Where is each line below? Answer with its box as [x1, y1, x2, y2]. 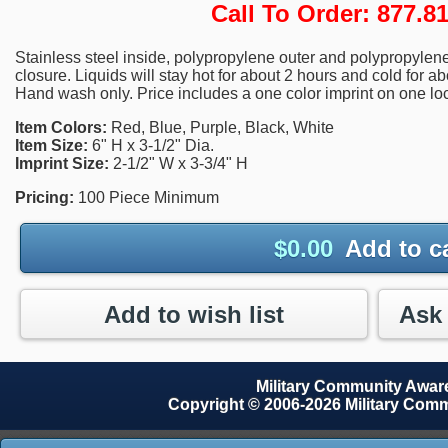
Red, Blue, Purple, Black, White [107, 119, 334, 137]
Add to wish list [104, 300, 284, 328]
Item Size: [15, 137, 92, 155]
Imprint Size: [15, 155, 113, 173]
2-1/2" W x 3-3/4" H [113, 155, 248, 173]
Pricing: [15, 189, 74, 207]
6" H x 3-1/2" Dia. [92, 137, 214, 155]
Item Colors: [15, 119, 107, 137]
